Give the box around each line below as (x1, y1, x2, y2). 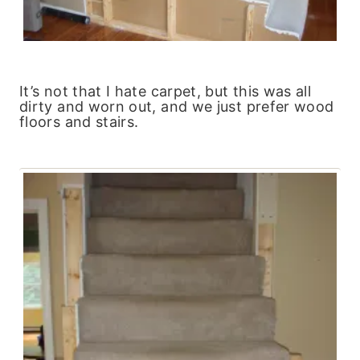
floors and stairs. (19, 112, 139, 130)
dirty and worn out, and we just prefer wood (19, 97, 334, 115)
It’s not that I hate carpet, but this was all (19, 82, 312, 100)
